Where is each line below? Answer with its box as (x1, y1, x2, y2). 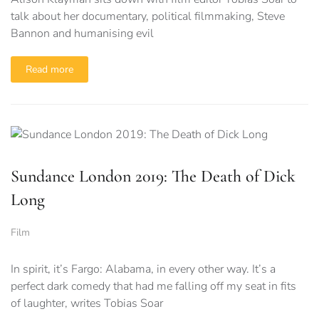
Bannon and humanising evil (11, 26, 154, 41)
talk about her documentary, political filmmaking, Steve (11, 9, 285, 24)
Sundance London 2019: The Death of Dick (11, 166, 296, 187)
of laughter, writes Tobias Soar (11, 296, 163, 312)
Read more (26, 63, 73, 76)
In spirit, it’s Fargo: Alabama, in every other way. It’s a (11, 261, 276, 278)
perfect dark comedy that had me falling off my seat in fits (11, 278, 296, 295)
